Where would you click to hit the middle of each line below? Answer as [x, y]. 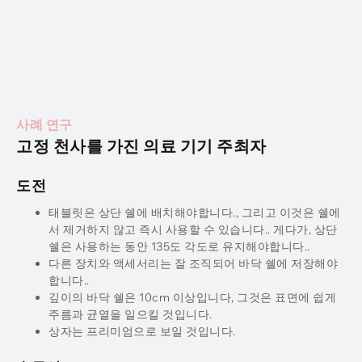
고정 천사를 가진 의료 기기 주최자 [141, 146]
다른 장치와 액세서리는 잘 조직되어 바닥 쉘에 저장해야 [193, 264]
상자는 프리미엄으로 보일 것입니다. [142, 332]
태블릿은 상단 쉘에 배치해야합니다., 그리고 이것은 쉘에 [195, 213]
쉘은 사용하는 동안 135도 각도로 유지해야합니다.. [179, 247]
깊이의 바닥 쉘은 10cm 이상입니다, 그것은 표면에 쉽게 [192, 298]
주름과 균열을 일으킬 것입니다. [130, 315]
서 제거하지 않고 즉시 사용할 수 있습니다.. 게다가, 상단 [193, 230]
